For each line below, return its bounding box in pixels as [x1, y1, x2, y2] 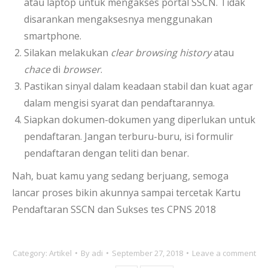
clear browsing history [111, 46, 214, 59]
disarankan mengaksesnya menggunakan [24, 13, 212, 26]
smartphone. [24, 29, 81, 42]
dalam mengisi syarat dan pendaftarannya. [24, 96, 215, 109]
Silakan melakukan [24, 46, 111, 59]
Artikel [48, 248, 72, 258]
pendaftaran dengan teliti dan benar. [24, 147, 189, 160]
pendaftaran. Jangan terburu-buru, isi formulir [24, 130, 233, 143]
